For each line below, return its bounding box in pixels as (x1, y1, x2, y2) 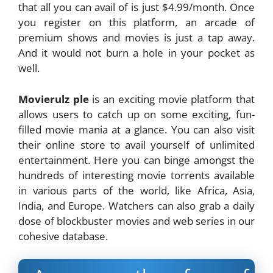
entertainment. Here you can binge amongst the (18, 152, 255, 167)
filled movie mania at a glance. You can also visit (18, 122, 255, 136)
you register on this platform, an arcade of (18, 15, 255, 30)
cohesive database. (18, 229, 108, 243)
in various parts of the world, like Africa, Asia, (18, 183, 255, 197)
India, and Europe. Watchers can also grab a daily (18, 198, 255, 213)
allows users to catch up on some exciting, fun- (18, 107, 255, 121)
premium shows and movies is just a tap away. (18, 30, 255, 45)
